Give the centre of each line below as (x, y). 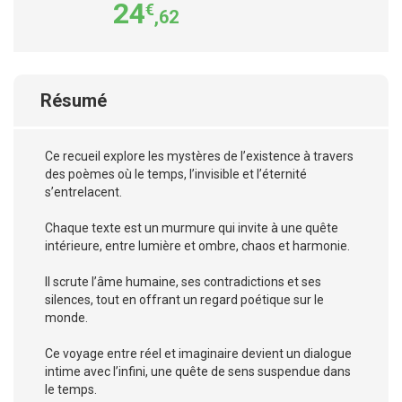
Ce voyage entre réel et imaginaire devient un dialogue (198, 354)
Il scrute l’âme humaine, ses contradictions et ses (183, 282)
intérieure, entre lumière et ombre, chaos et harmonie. (197, 246)
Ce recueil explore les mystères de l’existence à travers (199, 156)
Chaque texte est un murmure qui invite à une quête (192, 228)
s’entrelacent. (83, 192)
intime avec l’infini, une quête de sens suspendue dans (198, 371)
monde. (66, 318)
